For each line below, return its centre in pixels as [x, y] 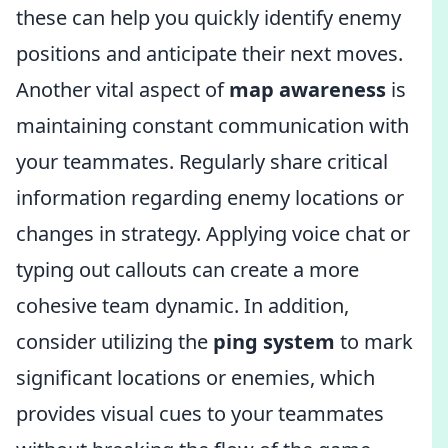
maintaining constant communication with [212, 125]
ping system [274, 341]
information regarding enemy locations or [210, 197]
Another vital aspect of [122, 89]
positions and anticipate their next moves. [209, 53]
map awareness [307, 89]
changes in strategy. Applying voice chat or [213, 233]
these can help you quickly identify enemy [208, 17]
